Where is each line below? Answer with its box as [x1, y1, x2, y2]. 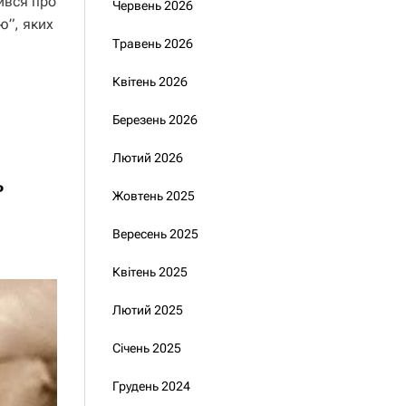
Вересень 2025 [111, 227, 198, 241]
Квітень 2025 [111, 265, 188, 279]
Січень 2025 [111, 341, 181, 355]
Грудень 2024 [111, 379, 190, 393]
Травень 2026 [111, 36, 193, 51]
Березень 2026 [111, 112, 198, 127]
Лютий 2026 [111, 150, 183, 165]
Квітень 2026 [111, 74, 188, 89]
